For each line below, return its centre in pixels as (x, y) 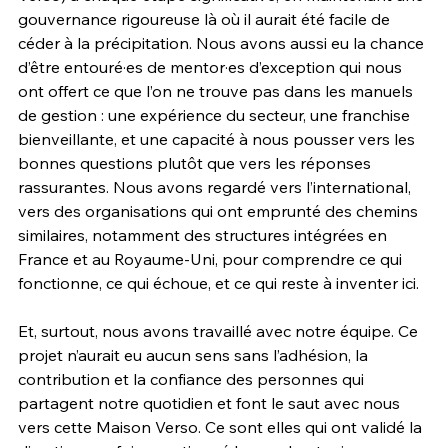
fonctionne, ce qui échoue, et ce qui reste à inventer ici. (218, 282)
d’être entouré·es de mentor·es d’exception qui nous (212, 66)
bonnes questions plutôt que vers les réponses (196, 162)
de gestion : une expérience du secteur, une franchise (216, 114)
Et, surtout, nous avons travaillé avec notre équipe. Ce (220, 330)
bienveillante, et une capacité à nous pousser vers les (218, 138)
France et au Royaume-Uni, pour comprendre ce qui (212, 258)
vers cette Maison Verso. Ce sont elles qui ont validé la (222, 426)
